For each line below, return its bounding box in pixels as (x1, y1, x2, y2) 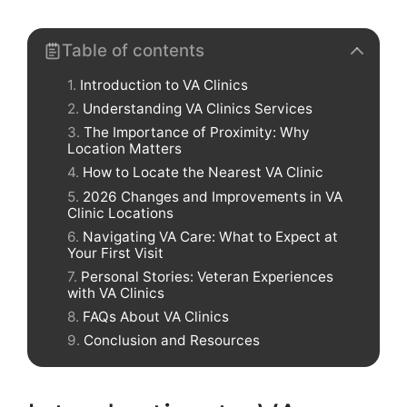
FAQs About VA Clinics (83, 307, 229, 325)
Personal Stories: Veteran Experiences (81, 267, 333, 285)
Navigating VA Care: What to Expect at (83, 227, 338, 245)
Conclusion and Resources (84, 331, 260, 349)
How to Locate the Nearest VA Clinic (83, 164, 323, 182)
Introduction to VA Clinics (80, 75, 248, 94)
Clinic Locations (67, 203, 174, 222)
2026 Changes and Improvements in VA (83, 187, 342, 205)
